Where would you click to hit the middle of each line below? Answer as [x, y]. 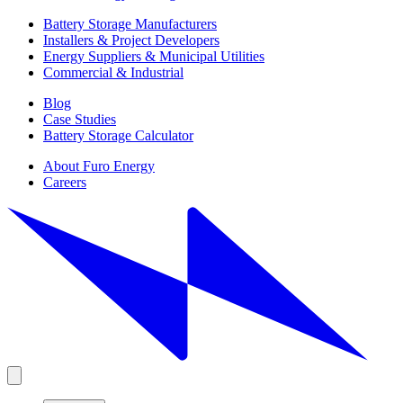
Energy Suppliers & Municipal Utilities [154, 57]
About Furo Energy [99, 166]
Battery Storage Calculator [118, 136]
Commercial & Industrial [113, 73]
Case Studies [80, 120]
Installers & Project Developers [131, 40]
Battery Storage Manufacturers [130, 24]
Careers [65, 183]
